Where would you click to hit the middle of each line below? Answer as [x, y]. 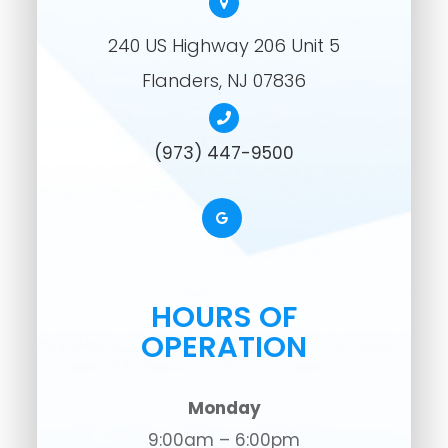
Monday [224, 408]
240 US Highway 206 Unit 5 [224, 46]
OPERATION [224, 347]
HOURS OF [224, 317]
